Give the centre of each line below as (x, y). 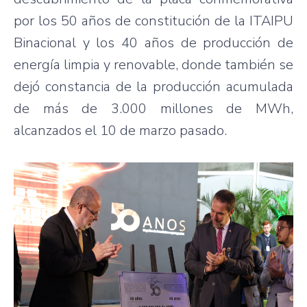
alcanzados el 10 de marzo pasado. (120, 130)
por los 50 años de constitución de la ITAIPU (153, 21)
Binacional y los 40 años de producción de (153, 42)
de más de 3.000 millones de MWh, (153, 108)
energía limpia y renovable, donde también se (153, 64)
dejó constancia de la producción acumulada (153, 86)
